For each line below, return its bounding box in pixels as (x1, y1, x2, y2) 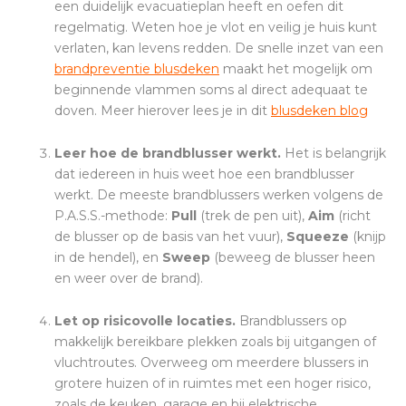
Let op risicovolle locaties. (54, 313, 239, 330)
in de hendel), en (54, 249, 162, 266)
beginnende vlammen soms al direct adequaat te (54, 82, 368, 99)
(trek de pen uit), (197, 208, 308, 225)
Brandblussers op (239, 313, 347, 330)
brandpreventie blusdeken (54, 61, 219, 78)
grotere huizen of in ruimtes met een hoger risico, (54, 375, 371, 392)
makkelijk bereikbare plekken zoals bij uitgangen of (54, 333, 376, 351)
